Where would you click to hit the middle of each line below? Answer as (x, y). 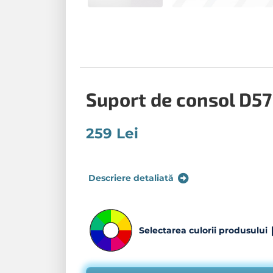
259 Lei (112, 133)
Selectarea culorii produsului (203, 231)
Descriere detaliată (131, 178)
